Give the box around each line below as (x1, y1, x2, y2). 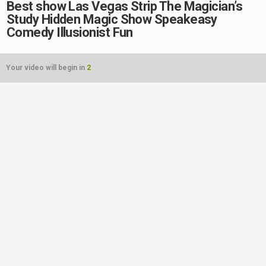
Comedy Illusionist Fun (7, 25, 133, 40)
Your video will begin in (6, 64, 87, 72)
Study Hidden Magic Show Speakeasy (7, 12, 217, 27)
